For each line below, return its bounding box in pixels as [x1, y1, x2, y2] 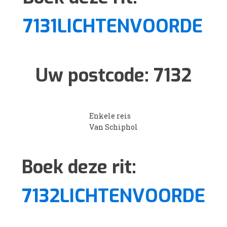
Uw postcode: [35, 63, 154, 88]
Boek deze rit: [22, 155, 136, 179]
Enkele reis [89, 110, 131, 121]
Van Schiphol [89, 122, 138, 132]
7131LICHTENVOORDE [23, 14, 203, 39]
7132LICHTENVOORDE [22, 183, 205, 208]
